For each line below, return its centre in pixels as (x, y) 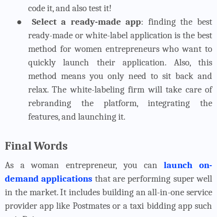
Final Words (36, 146)
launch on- (188, 165)
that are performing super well (152, 178)
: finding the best (177, 22)
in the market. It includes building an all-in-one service (108, 192)
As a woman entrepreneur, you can (85, 165)
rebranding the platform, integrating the (120, 103)
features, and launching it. (77, 116)
